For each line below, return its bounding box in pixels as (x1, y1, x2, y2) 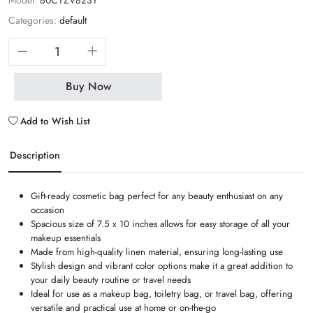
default (59, 13, 87, 28)
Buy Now (65, 78, 111, 95)
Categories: (8, 13, 57, 28)
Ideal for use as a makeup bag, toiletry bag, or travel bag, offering (31, 287, 293, 301)
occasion (31, 203, 64, 217)
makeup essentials (31, 231, 101, 245)
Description (10, 148, 60, 163)
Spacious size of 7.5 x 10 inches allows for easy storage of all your (31, 217, 290, 231)
